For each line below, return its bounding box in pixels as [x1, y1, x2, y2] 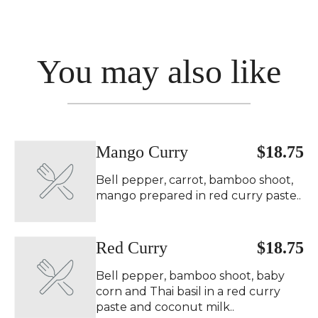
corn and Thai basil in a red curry [96, 285, 280, 298]
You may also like [37, 53, 281, 90]
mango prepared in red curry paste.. [96, 189, 301, 202]
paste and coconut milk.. [96, 300, 234, 314]
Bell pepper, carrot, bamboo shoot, [96, 173, 293, 187]
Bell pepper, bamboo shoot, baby [96, 269, 285, 283]
